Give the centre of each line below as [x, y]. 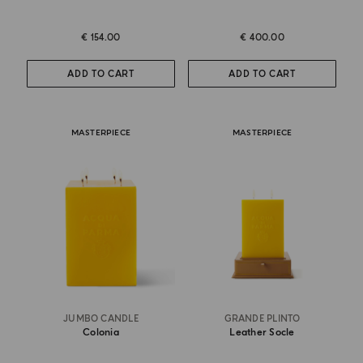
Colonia [101, 333]
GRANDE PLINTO [262, 319]
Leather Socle [262, 333]
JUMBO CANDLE [101, 319]
